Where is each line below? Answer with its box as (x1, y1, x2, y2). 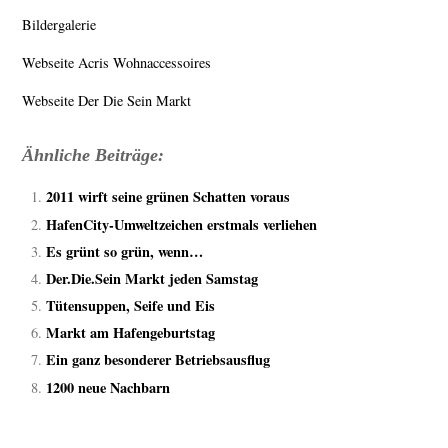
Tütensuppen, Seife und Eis (46, 295, 216, 317)
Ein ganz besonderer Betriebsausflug (46, 349, 271, 371)
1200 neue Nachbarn (46, 376, 171, 398)
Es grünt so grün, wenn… (46, 240, 204, 262)
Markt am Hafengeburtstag (46, 322, 216, 344)
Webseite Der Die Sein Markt (22, 91, 192, 111)
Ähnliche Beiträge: (22, 144, 165, 165)
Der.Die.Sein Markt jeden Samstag (46, 267, 259, 289)
